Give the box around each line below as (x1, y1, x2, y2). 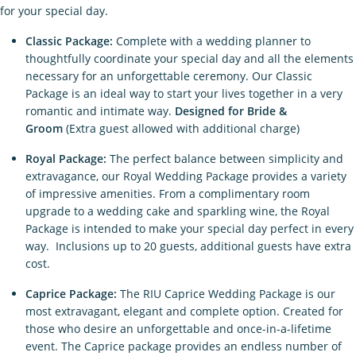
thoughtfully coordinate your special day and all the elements (25, 51, 354, 66)
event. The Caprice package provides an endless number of (25, 339, 342, 354)
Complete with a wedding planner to (113, 33, 311, 48)
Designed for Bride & (175, 103, 287, 118)
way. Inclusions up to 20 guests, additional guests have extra (25, 238, 351, 253)
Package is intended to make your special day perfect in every (25, 221, 354, 236)
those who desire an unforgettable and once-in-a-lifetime (25, 321, 331, 336)
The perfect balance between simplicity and (106, 151, 343, 166)
